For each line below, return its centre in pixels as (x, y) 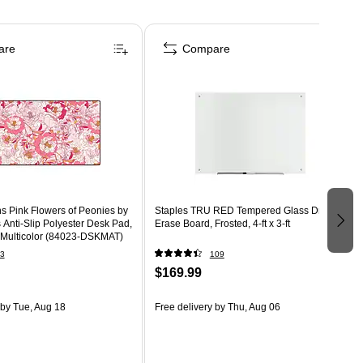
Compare (206, 48)
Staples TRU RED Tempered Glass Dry (240, 210)
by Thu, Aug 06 (246, 307)
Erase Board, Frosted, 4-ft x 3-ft (222, 223)
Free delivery (183, 307)
